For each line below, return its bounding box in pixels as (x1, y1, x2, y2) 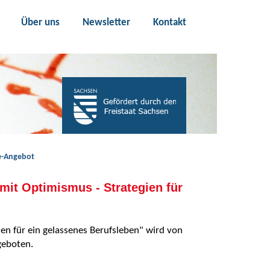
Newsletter (82, 17, 130, 28)
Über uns (20, 17, 60, 28)
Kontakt (152, 17, 186, 28)
